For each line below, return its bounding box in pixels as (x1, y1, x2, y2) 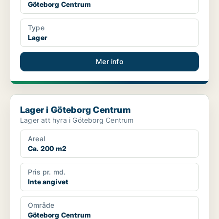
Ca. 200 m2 (28, 144, 66, 153)
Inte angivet (28, 177, 68, 186)
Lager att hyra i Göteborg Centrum (20, 116, 134, 125)
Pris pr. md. (28, 168, 66, 176)
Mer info (96, 57, 123, 66)
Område (28, 201, 55, 210)
